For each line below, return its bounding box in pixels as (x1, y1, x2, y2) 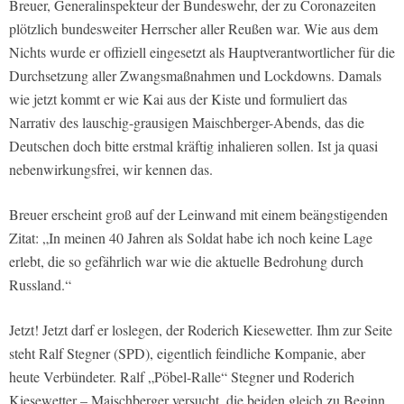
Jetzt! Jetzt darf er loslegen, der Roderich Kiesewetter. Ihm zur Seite (9, 319, 392, 339)
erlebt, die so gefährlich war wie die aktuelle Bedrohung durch (9, 251, 363, 271)
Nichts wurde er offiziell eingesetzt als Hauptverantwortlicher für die (9, 41, 395, 61)
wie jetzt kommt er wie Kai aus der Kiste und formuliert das (9, 88, 347, 108)
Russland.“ (9, 274, 71, 294)
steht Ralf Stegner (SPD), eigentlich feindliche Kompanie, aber (9, 343, 365, 363)
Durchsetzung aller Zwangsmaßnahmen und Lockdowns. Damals (9, 65, 381, 85)
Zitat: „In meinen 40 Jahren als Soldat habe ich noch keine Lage (9, 227, 372, 247)
